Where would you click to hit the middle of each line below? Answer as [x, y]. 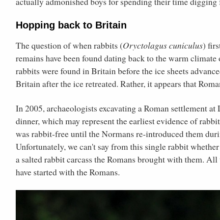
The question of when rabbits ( [69, 45]
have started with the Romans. [68, 172]
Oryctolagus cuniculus [163, 45]
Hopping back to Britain [71, 25]
